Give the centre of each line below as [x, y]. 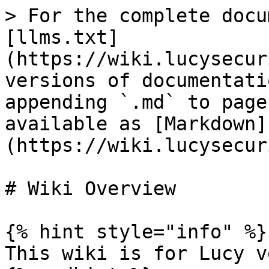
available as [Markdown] [136, 124]
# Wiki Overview [90, 189]
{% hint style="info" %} [136, 232]
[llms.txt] [62, 37]
